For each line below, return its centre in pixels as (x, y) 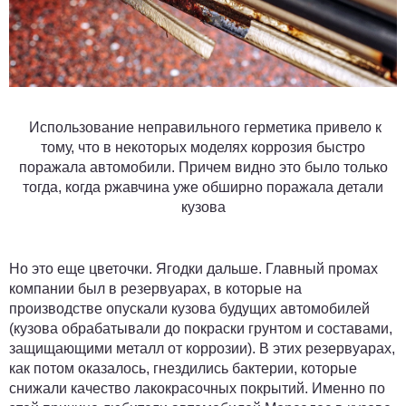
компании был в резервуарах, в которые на (155, 289)
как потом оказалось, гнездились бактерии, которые (183, 369)
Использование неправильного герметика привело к (203, 128)
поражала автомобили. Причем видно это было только (203, 168)
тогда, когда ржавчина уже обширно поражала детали (203, 188)
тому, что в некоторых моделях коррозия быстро (203, 148)
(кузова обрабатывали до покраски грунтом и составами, (201, 329)
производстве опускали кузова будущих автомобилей (189, 309)
